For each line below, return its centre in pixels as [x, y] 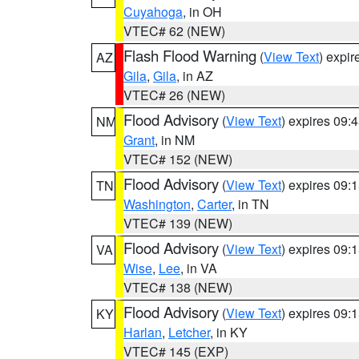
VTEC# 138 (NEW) [178, 287]
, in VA [199, 268]
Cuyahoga [153, 12]
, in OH [202, 12]
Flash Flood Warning [190, 55]
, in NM [175, 140]
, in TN [250, 204]
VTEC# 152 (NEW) [178, 159]
